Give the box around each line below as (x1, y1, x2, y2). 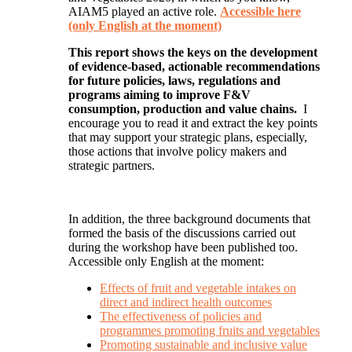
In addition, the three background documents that (68, 212, 310, 226)
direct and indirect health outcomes (100, 295, 272, 310)
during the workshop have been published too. (68, 240, 298, 255)
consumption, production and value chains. (68, 102, 303, 116)
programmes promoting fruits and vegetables (100, 324, 320, 338)
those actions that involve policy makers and (68, 145, 287, 159)
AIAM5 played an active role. (68, 5, 220, 19)
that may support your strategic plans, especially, (68, 130, 307, 145)
